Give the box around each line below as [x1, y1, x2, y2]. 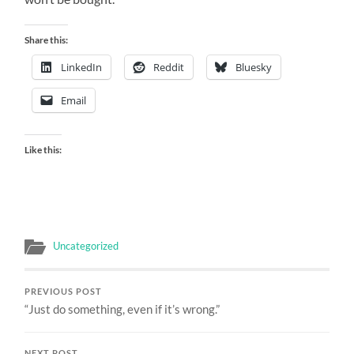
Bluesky [235, 59, 273, 74]
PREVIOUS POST [24, 286, 103, 296]
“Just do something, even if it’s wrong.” [24, 301, 220, 316]
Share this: [24, 33, 69, 46]
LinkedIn [61, 59, 103, 74]
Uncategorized [53, 239, 119, 252]
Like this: [24, 143, 62, 156]
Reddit [153, 59, 185, 74]
